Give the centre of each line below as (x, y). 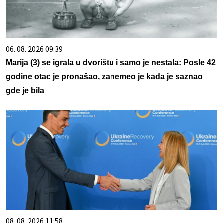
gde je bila (25, 91)
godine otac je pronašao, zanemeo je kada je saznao (104, 77)
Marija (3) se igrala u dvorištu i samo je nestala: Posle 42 (111, 63)
